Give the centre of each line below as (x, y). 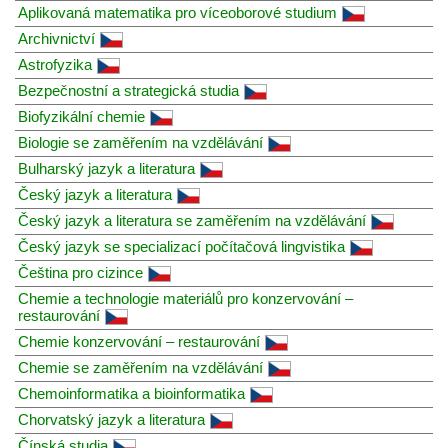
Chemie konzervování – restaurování (139, 341)
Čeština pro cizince (80, 272)
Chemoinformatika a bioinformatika (131, 393)
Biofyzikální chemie (81, 116)
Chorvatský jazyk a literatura (111, 419)
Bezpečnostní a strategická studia (128, 90)
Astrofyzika (55, 64)
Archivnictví (56, 38)
